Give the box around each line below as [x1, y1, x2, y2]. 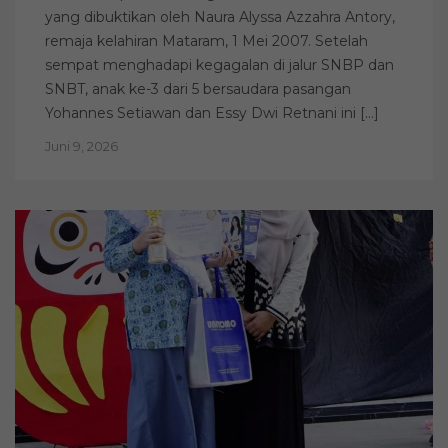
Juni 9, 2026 [45, 138, 118, 155]
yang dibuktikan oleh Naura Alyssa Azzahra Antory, [45, 8, 395, 27]
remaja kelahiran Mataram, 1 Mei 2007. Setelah [45, 32, 368, 51]
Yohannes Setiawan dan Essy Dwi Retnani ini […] [45, 104, 379, 123]
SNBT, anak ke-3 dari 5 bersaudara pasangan [45, 80, 351, 99]
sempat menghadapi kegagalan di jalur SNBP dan [45, 56, 394, 75]
